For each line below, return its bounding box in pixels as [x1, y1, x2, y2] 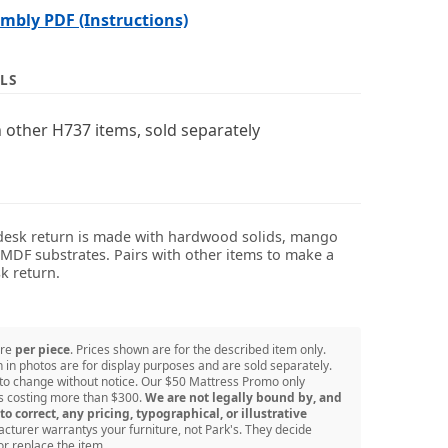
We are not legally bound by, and [144, 388, 342, 406]
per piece [14, 340, 70, 358]
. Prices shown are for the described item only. [69, 340, 326, 358]
